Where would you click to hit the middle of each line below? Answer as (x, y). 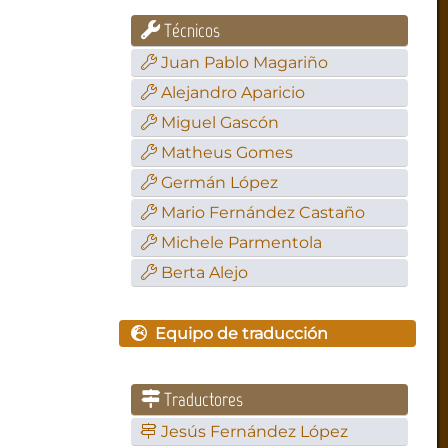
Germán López (220, 183)
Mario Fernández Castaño (263, 213)
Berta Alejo (205, 273)
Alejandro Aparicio (233, 93)
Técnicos (190, 31)
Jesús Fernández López (255, 432)
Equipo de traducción (238, 334)
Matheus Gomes (227, 153)
